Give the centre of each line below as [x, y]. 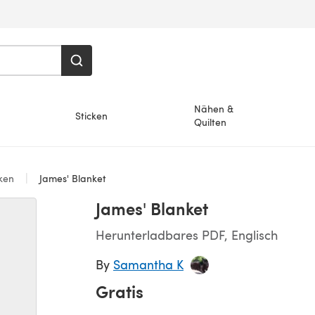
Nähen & [214, 109]
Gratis [120, 291]
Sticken [91, 115]
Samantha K [148, 264]
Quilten [211, 122]
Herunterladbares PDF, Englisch [187, 234]
